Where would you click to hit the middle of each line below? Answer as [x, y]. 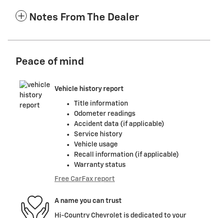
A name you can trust [88, 201]
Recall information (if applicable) [127, 154]
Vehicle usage [96, 144]
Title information [101, 103]
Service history [98, 134]
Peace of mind [50, 62]
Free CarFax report [85, 179]
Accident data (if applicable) [119, 124]
